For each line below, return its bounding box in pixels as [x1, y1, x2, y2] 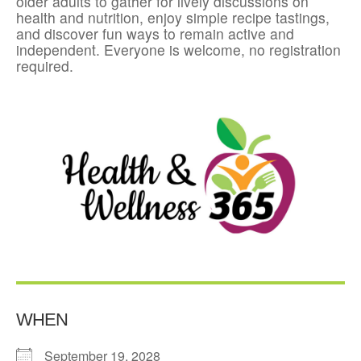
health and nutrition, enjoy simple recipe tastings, [16, 7, 330, 28]
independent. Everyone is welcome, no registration [16, 39, 341, 60]
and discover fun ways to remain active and [16, 23, 294, 44]
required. [16, 56, 73, 77]
